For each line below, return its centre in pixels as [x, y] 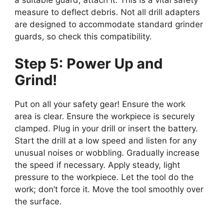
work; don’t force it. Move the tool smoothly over [109, 189]
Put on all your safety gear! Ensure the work [100, 104]
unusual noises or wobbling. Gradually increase [107, 153]
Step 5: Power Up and [89, 63]
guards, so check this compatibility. [83, 37]
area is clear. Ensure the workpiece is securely [105, 116]
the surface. [38, 201]
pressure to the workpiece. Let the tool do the [104, 177]
